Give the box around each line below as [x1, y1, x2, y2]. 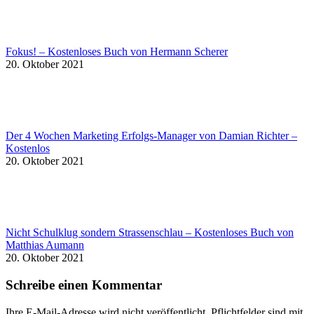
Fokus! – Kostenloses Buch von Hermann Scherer [6, 46, 228, 58]
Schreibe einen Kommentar [6, 278, 162, 292]
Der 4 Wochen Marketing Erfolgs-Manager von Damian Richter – [6, 130, 297, 142]
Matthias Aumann [6, 239, 84, 252]
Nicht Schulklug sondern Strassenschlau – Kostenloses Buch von [6, 226, 294, 239]
